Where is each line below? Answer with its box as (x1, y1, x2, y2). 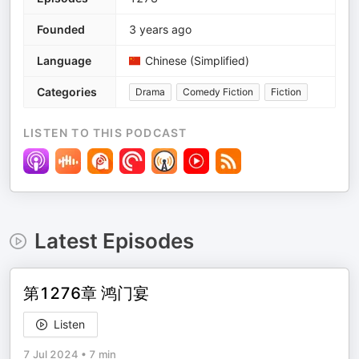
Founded (37, 22, 85, 36)
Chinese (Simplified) (145, 54, 249, 67)
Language (37, 54, 91, 67)
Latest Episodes (34, 228, 194, 253)
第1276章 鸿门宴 (23, 284, 149, 303)
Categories (37, 85, 97, 99)
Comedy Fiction (183, 86, 253, 98)
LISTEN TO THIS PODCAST (23, 126, 188, 139)
